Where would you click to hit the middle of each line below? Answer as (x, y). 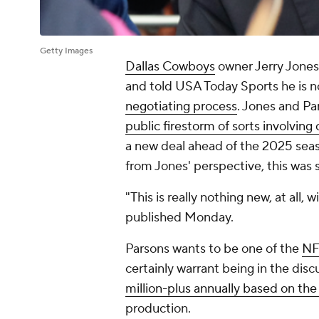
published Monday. (179, 218)
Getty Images (66, 51)
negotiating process (181, 107)
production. (158, 309)
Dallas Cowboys (170, 67)
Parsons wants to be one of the (214, 249)
